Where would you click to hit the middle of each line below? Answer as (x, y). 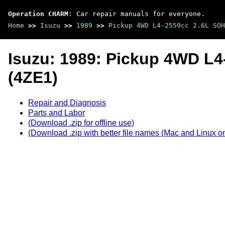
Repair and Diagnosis (67, 102)
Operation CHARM (38, 14)
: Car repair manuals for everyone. (137, 14)
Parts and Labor (57, 113)
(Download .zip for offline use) (81, 123)
